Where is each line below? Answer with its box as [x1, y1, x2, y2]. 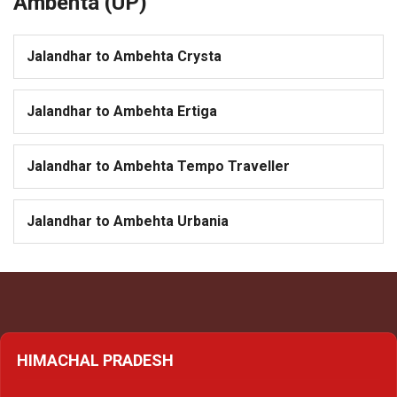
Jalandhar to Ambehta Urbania [27, 213, 229, 230]
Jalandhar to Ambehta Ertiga [27, 103, 217, 121]
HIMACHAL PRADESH [17, 351, 174, 370]
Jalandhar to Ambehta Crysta [27, 48, 222, 66]
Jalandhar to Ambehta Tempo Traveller [27, 158, 290, 175]
